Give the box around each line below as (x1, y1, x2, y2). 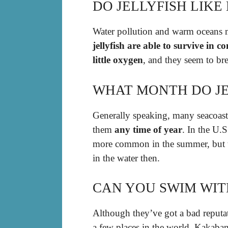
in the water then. (93, 152, 160, 163)
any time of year (115, 124, 182, 135)
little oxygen (93, 54, 143, 66)
